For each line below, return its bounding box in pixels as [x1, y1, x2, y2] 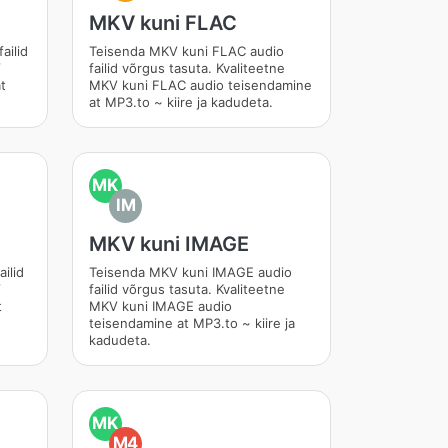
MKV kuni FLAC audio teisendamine [88, 77, 312, 93]
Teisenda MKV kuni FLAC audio [88, 43, 284, 59]
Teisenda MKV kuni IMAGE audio [88, 264, 292, 280]
